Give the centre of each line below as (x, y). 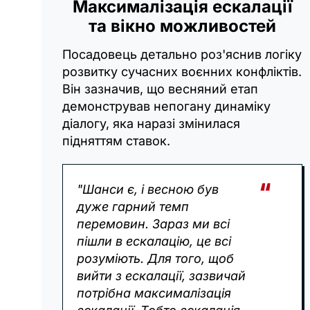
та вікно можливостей (183, 26)
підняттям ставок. (116, 140)
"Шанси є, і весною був (148, 189)
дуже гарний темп (133, 206)
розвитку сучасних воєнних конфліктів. (182, 71)
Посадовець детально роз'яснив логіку (182, 54)
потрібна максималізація (154, 293)
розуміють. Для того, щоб (155, 258)
